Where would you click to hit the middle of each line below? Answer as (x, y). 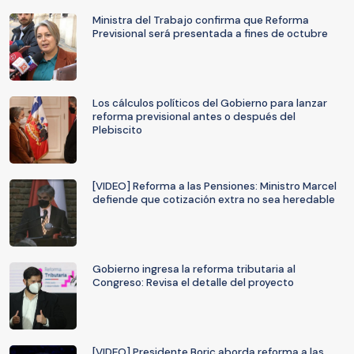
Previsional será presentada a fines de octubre (210, 34)
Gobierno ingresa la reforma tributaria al (194, 269)
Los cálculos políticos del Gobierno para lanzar (210, 103)
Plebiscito (117, 130)
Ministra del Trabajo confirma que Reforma (201, 20)
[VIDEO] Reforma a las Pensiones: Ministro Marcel (215, 186)
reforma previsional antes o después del (194, 117)
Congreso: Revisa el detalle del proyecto (193, 282)
